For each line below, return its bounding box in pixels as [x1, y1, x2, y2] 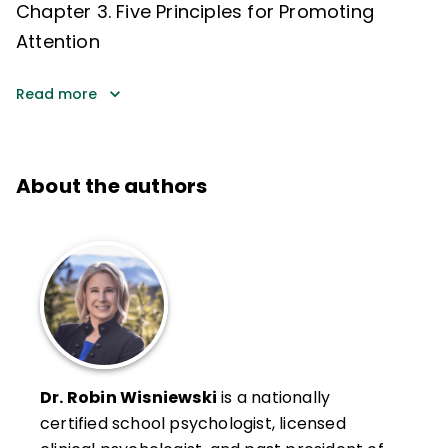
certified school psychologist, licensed [40, 411, 346, 435]
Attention [16, 28, 100, 54]
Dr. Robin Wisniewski [40, 385, 217, 409]
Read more [16, 83, 97, 104]
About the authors [16, 171, 208, 200]
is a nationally [217, 385, 331, 409]
